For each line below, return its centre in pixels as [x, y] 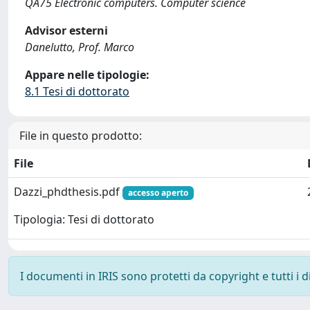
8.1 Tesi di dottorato [77, 91]
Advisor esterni [66, 30]
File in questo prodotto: [81, 136]
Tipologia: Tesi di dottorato [84, 220]
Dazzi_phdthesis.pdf [68, 192]
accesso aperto [158, 193]
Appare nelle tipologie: [87, 75]
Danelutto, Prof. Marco [80, 47]
